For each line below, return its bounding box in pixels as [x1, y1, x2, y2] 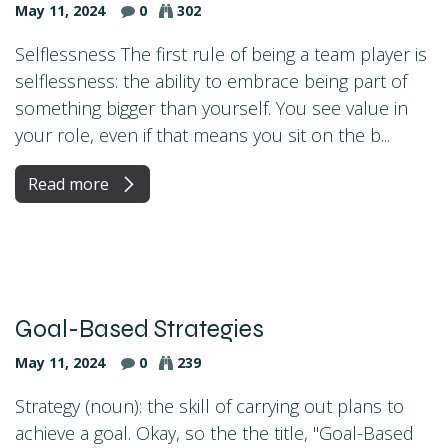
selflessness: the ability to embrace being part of [15, 68, 407, 93]
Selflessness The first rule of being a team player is [15, 41, 427, 66]
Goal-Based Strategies [15, 313, 264, 344]
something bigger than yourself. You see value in [15, 95, 408, 120]
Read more [28, 172, 113, 195]
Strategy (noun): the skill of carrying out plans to [15, 393, 404, 418]
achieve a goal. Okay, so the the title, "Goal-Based [15, 420, 414, 445]
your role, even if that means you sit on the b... [15, 122, 390, 147]
